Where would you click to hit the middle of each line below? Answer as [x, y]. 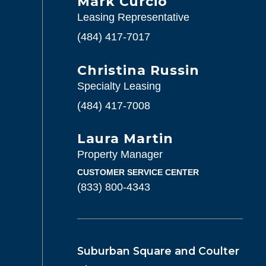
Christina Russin [138, 70]
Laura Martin [125, 139]
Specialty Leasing [119, 86]
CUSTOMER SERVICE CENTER [138, 172]
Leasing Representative [133, 17]
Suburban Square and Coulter [158, 251]
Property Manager [120, 155]
